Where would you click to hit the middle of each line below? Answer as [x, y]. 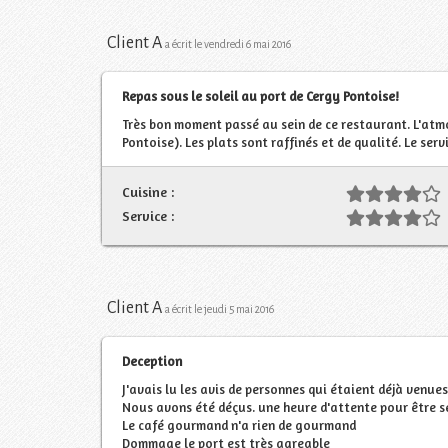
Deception [152, 360]
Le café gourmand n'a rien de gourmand [239, 424]
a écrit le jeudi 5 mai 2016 [219, 309]
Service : [148, 215]
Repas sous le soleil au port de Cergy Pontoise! [260, 95]
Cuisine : [148, 191]
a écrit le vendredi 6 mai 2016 [228, 44]
